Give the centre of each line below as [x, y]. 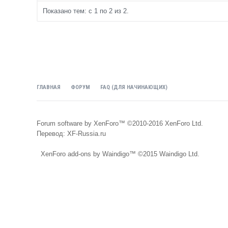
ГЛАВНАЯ [49, 87]
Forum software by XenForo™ [82, 123]
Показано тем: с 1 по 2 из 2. [86, 11]
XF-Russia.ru [87, 134]
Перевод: [52, 134]
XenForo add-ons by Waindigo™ [88, 154]
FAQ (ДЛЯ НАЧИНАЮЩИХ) [134, 87]
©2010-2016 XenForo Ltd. [165, 123]
